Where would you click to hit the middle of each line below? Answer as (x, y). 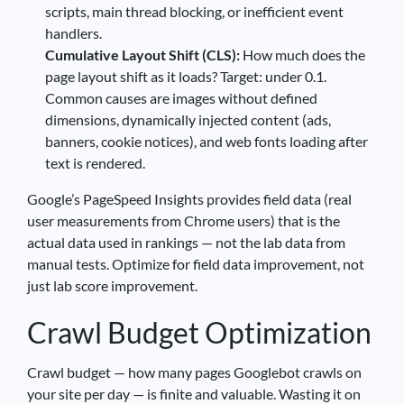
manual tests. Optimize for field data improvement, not (196, 263)
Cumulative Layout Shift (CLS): (142, 54)
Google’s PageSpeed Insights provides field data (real (189, 198)
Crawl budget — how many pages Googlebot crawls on (194, 372)
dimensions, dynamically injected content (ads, (188, 119)
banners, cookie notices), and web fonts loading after (207, 141)
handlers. (73, 32)
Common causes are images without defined (181, 97)
